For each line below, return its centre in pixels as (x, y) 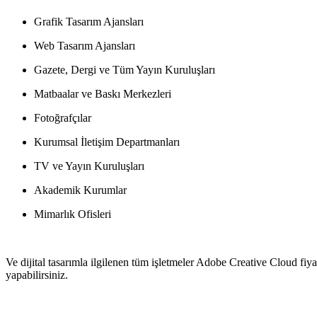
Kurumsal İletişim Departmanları (107, 142)
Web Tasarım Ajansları (85, 46)
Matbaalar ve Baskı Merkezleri (103, 94)
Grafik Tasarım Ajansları (89, 22)
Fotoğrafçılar (63, 118)
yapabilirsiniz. (37, 275)
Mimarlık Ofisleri (73, 214)
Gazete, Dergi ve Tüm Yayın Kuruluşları (125, 70)
